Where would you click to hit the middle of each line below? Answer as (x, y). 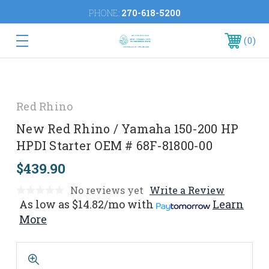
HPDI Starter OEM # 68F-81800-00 (114, 145)
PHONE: (105, 13)
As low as (44, 204)
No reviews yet (107, 190)
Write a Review (187, 190)
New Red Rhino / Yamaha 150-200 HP (128, 128)
